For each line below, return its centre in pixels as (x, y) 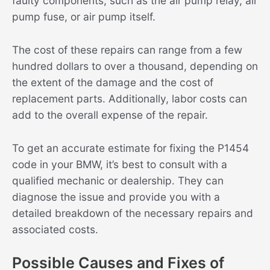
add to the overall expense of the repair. (110, 115)
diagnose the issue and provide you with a (116, 196)
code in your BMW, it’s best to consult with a (120, 164)
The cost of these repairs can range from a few (127, 50)
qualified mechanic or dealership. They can (118, 180)
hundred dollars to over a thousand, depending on (135, 66)
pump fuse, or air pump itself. (84, 17)
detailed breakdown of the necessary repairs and (133, 213)
